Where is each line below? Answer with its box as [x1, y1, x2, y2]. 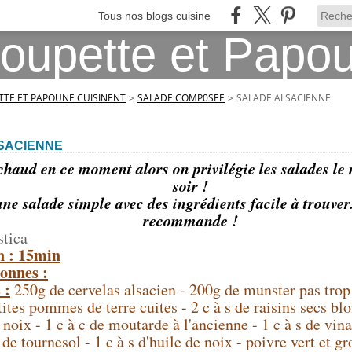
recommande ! [142, 209, 238, 231]
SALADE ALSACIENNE [236, 91, 331, 104]
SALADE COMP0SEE [137, 91, 225, 104]
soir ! [172, 174, 208, 196]
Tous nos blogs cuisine [98, 9, 211, 22]
